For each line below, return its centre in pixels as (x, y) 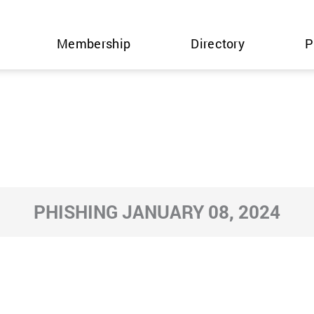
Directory (218, 43)
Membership (94, 43)
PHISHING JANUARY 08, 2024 (157, 212)
